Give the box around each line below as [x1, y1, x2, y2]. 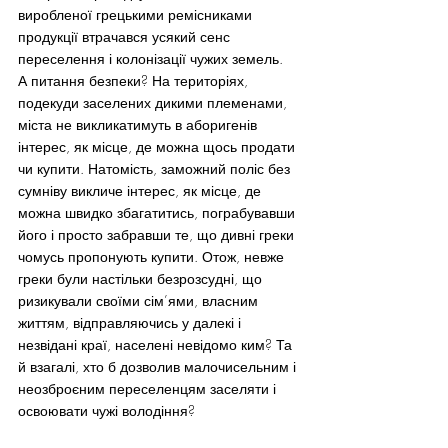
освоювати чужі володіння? [18, 401, 195, 420]
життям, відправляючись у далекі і [18, 313, 245, 332]
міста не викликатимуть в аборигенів [18, 115, 261, 134]
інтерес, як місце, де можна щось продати [18, 137, 299, 156]
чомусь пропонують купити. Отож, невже [18, 247, 288, 266]
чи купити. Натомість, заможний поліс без [18, 159, 294, 178]
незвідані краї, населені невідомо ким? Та [18, 335, 296, 354]
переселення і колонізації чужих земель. [18, 49, 283, 68]
